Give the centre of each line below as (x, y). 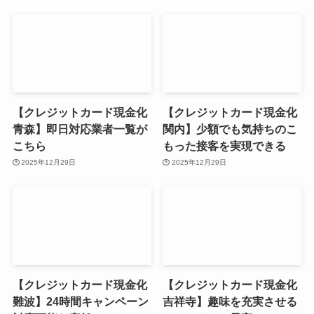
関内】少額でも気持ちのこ (230, 129)
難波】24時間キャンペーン (80, 301)
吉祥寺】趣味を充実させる (230, 301)
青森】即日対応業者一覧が (80, 129)
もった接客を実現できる (225, 145)
